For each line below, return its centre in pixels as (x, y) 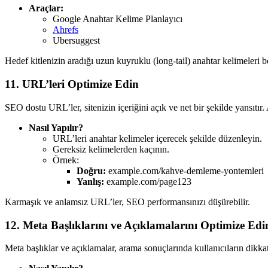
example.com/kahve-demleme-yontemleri (185, 170)
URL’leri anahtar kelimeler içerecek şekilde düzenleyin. (157, 138)
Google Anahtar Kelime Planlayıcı (118, 19)
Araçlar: (46, 8)
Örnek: (66, 160)
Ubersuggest (76, 41)
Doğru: (91, 170)
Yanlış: (90, 181)
